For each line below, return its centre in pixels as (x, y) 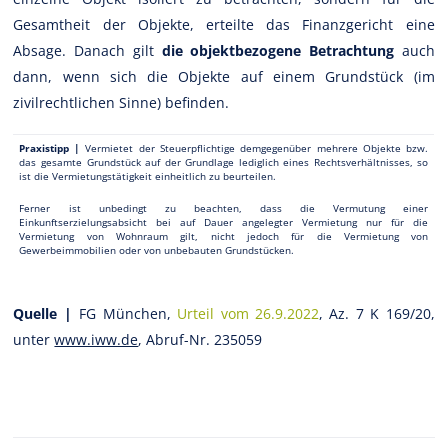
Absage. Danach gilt (87, 50)
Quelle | (43, 313)
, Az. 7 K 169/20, (377, 313)
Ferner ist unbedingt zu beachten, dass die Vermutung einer (224, 207)
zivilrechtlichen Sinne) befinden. (121, 102)
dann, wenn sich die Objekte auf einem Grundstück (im (224, 76)
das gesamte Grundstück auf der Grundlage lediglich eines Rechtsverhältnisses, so (224, 161)
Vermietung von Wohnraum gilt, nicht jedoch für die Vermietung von (224, 235)
